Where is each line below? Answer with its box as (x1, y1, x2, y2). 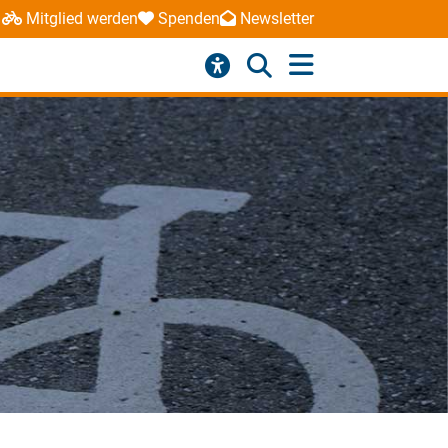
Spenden (157, 9, 220, 29)
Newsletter (239, 9, 314, 29)
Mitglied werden (25, 9, 138, 29)
